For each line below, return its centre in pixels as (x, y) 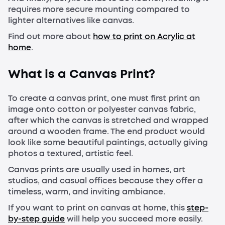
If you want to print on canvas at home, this (97, 208)
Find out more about (50, 36)
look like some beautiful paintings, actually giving (108, 143)
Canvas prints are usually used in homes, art (97, 170)
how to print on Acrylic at (144, 36)
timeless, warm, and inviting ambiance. (87, 192)
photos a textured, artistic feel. (71, 154)
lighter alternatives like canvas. (71, 20)
